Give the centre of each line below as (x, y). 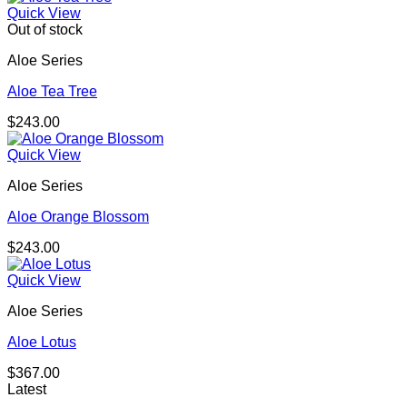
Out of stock (45, 30)
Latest (27, 390)
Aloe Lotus (42, 342)
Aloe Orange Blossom (78, 217)
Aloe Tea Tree (52, 92)
